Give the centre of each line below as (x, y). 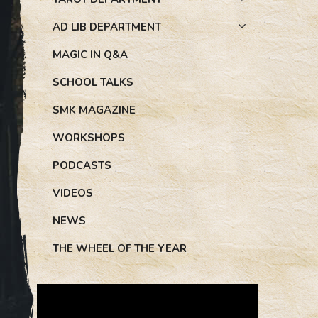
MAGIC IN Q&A (90, 55)
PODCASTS (82, 165)
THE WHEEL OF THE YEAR (120, 248)
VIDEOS (73, 193)
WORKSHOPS (89, 138)
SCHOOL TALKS (93, 82)
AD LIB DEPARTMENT (107, 27)
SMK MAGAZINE (94, 110)
